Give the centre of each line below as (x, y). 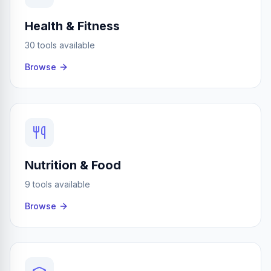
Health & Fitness (72, 26)
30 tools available (60, 45)
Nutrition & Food (73, 165)
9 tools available (57, 184)
